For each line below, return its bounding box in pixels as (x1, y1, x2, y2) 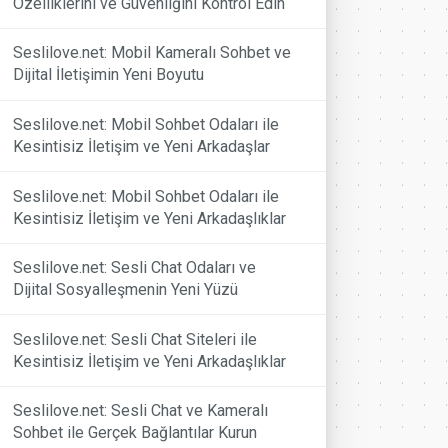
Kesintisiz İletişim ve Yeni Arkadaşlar (13, 137, 271, 156)
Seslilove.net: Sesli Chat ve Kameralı (13, 401, 269, 421)
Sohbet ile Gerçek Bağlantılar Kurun (13, 423, 258, 443)
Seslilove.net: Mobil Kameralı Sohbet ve (13, 43, 292, 63)
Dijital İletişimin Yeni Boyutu (13, 65, 205, 85)
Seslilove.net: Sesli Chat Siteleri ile (13, 329, 258, 349)
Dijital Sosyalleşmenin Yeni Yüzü (13, 280, 239, 300)
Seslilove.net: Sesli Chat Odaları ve (13, 258, 257, 278)
